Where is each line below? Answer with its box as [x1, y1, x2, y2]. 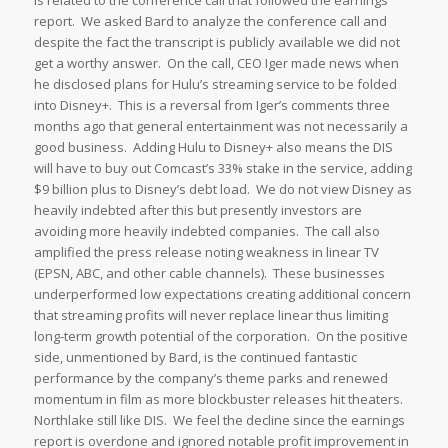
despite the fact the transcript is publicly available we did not [33, 33, 400, 52]
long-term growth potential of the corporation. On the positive [33, 327, 408, 346]
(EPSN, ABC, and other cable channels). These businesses [33, 264, 385, 283]
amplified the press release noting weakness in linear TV [33, 243, 379, 262]
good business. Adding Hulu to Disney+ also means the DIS [33, 138, 393, 157]
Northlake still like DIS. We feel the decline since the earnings [33, 411, 405, 430]
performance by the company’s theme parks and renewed [33, 369, 388, 388]
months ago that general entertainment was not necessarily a [33, 117, 408, 136]
